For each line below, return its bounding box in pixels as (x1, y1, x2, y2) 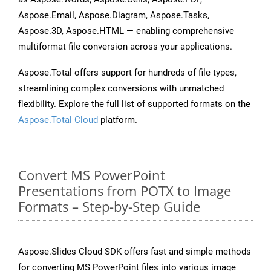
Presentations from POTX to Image (18, 181, 231, 200)
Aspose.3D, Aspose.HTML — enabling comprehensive (18, 25, 234, 37)
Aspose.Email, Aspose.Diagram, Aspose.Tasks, (18, 10, 209, 21)
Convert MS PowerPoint (18, 166, 165, 184)
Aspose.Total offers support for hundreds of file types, (18, 67, 237, 79)
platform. (98, 114, 137, 126)
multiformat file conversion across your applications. (18, 41, 232, 53)
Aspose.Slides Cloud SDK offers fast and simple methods (18, 246, 251, 258)
